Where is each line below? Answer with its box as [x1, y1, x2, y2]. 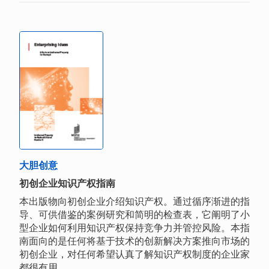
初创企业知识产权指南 [19, 178, 115, 189]
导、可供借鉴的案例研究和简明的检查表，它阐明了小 [19, 210, 250, 220]
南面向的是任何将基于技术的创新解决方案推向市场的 [19, 236, 250, 247]
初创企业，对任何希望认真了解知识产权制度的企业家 [19, 249, 250, 260]
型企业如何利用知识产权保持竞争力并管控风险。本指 [19, 223, 250, 234]
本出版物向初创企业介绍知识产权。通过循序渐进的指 [19, 196, 250, 207]
